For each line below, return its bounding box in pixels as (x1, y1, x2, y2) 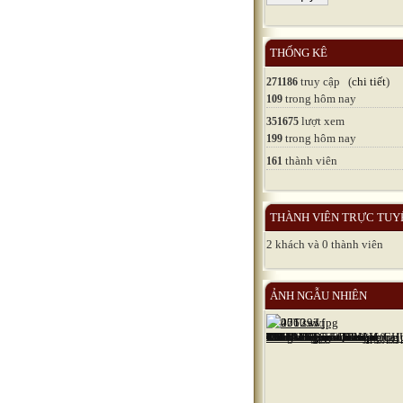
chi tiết (352, 74, 386, 88)
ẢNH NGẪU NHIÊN (270, 288, 367, 302)
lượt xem (299, 113, 345, 128)
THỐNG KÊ (270, 45, 327, 59)
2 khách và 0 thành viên (266, 237, 383, 251)
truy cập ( (298, 74, 352, 88)
